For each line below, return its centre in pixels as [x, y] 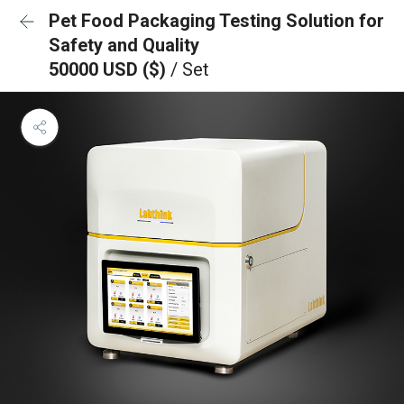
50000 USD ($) [110, 69]
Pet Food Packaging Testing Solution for [216, 21]
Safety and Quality [124, 45]
